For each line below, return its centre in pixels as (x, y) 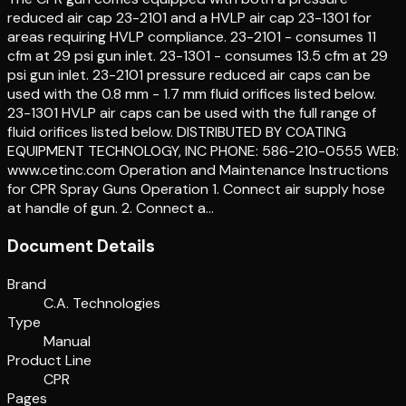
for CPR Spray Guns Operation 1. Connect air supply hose (196, 189)
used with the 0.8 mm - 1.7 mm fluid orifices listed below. (192, 94)
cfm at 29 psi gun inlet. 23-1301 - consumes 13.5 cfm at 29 (198, 56)
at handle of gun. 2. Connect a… (111, 208)
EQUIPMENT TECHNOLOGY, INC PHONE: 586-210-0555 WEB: (203, 151)
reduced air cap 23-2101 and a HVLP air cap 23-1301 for (189, 18)
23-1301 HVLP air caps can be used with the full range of (192, 113)
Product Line (49, 360)
